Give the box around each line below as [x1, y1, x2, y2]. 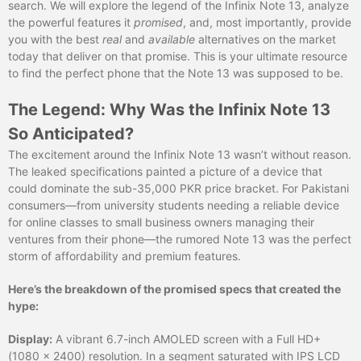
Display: [8, 331, 52, 346]
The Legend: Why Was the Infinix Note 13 [8, 99, 330, 119]
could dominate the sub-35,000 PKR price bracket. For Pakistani [8, 180, 349, 195]
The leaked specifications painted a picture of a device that [8, 164, 322, 178]
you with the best [8, 31, 102, 46]
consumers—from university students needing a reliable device [8, 197, 339, 212]
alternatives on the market [195, 31, 336, 46]
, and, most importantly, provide [183, 15, 351, 29]
